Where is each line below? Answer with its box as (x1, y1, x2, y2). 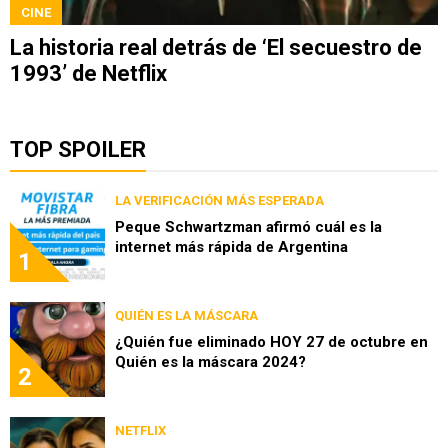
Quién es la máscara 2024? (115, 353, 306, 372)
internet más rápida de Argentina (115, 238, 348, 257)
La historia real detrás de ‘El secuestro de (10, 35, 422, 61)
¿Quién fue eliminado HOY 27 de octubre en (115, 333, 428, 352)
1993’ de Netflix (10, 61, 167, 87)
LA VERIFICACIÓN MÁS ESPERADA (115, 193, 324, 209)
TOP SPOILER (10, 137, 146, 163)
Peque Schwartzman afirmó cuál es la (115, 218, 382, 237)
